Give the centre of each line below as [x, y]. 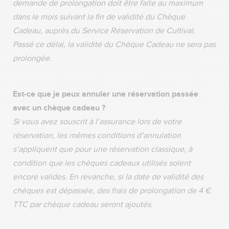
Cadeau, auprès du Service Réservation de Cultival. [104, 31]
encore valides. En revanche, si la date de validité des [108, 177]
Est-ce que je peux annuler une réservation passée [106, 94]
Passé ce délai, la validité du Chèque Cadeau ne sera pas [114, 44]
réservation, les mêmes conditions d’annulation [97, 135]
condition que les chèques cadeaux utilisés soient [102, 163]
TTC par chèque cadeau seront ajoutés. [83, 204]
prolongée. [33, 58]
